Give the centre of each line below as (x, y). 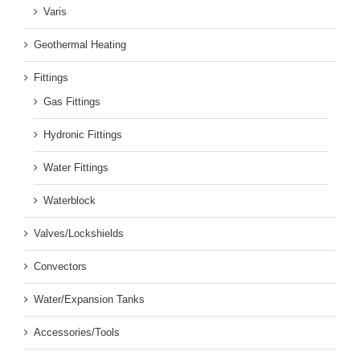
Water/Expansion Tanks (89, 300)
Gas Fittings (72, 102)
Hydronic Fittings (83, 135)
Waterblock (70, 201)
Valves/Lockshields (79, 234)
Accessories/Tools (77, 333)
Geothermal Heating (80, 45)
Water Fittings (76, 168)
